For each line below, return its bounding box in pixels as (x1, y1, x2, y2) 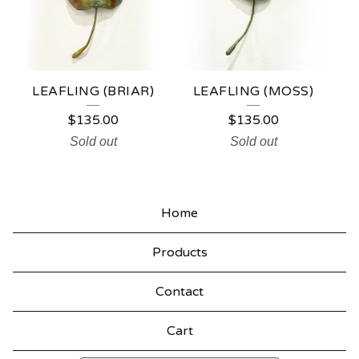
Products (151, 244, 208, 260)
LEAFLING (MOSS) (192, 83, 314, 99)
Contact (155, 284, 204, 300)
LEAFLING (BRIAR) (32, 83, 154, 99)
